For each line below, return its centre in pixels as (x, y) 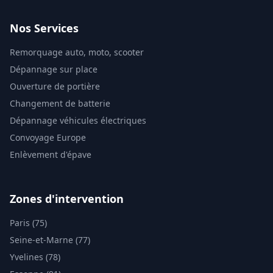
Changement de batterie (60, 103)
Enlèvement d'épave (51, 154)
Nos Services (44, 28)
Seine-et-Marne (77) (50, 240)
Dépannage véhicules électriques (78, 120)
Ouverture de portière (55, 86)
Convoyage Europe (48, 137)
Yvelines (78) (35, 257)
